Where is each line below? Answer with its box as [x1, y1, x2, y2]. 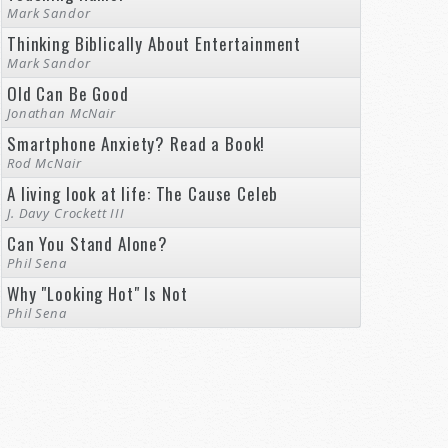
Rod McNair [7, 154, 82, 172]
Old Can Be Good [7, 81, 129, 106]
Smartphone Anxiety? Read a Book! [7, 131, 266, 156]
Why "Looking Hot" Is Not [7, 281, 188, 306]
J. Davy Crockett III [7, 204, 125, 222]
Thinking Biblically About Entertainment [7, 31, 302, 56]
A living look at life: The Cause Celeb [7, 181, 279, 206]
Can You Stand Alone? [7, 231, 168, 256]
